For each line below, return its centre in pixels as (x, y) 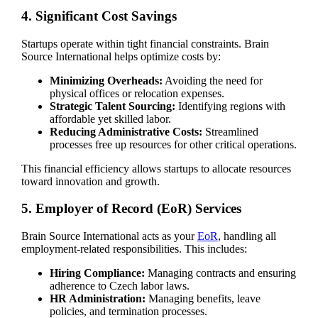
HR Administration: (97, 299)
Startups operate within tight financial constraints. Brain (145, 43)
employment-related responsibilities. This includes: (134, 249)
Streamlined (230, 131)
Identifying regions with (230, 106)
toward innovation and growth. (90, 181)
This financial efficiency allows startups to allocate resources (156, 168)
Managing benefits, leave (203, 299)
